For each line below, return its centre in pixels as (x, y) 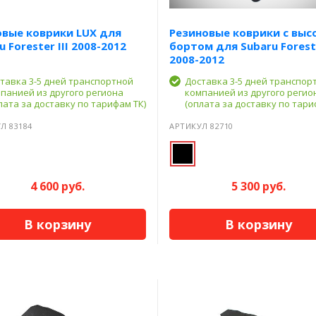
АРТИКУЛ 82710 (201, 126)
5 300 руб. (258, 186)
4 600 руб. (57, 186)
